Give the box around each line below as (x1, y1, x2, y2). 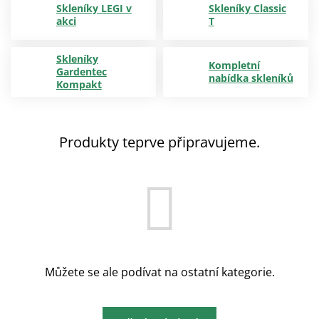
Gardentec (56, 65, 107, 78)
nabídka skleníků (208, 71, 293, 85)
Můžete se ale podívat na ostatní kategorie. (44, 264, 275, 280)
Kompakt (56, 78, 102, 91)
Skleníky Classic (208, 1, 286, 15)
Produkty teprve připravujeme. (59, 132, 260, 152)
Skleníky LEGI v (56, 1, 132, 15)
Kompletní (208, 58, 260, 72)
